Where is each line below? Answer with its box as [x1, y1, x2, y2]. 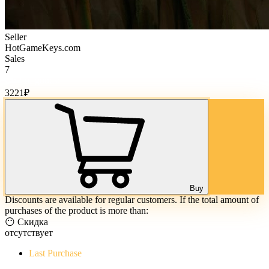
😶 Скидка [5, 216, 48, 227]
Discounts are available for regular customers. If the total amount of [5, 194, 259, 205]
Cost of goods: [5, 74, 60, 85]
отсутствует [5, 227, 53, 238]
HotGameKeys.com [5, 42, 80, 53]
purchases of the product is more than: [5, 205, 148, 216]
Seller [5, 31, 26, 42]
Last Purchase [29, 247, 82, 258]
